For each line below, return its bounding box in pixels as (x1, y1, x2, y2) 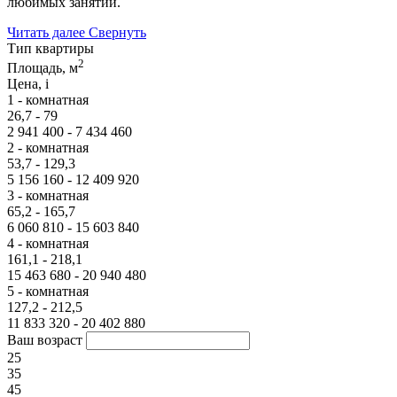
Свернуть (89, 24, 146, 40)
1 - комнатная (7, 92, 89, 108)
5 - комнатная (7, 284, 89, 300)
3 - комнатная (7, 188, 89, 204)
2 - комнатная (7, 140, 89, 156)
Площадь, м (7, 60, 78, 76)
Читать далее (7, 24, 85, 40)
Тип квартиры (7, 40, 94, 56)
